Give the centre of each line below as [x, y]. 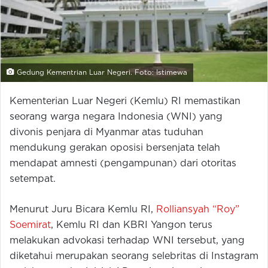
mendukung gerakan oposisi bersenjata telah [115, 148]
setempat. [33, 179]
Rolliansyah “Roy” [198, 209]
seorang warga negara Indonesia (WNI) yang [116, 117]
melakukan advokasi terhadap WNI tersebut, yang [127, 240]
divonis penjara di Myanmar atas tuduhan [106, 132]
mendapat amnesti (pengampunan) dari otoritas [123, 163]
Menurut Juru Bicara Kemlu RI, [83, 209]
